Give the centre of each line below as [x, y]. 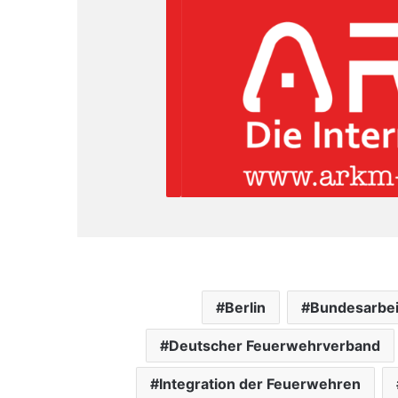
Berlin [245, 307]
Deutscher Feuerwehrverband [275, 345]
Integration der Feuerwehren [260, 383]
